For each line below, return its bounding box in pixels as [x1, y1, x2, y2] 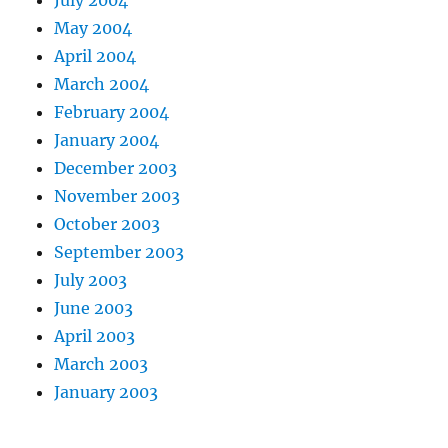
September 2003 [54, 241, 185, 262]
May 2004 [54, 17, 133, 38]
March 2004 [54, 73, 150, 94]
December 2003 [54, 157, 178, 178]
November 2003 [54, 185, 181, 206]
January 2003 [54, 381, 159, 402]
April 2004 [54, 45, 137, 66]
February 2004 [54, 101, 170, 122]
